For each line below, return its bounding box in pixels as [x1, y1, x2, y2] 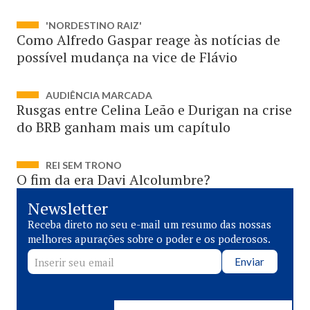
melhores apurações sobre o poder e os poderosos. [28, 232, 271, 246]
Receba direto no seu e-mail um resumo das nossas [28, 217, 271, 231]
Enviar [235, 255, 265, 268]
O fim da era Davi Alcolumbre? [17, 170, 210, 189]
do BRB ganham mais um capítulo [17, 118, 230, 136]
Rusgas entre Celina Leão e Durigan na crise [17, 100, 292, 119]
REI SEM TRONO [46, 159, 122, 171]
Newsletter [28, 197, 108, 219]
